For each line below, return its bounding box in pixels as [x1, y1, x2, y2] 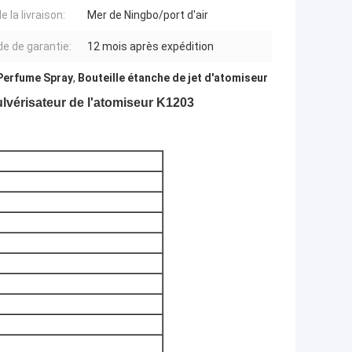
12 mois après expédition [87, 40, 214, 53]
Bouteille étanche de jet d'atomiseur [78, 71, 268, 85]
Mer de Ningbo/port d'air [87, 9, 208, 22]
